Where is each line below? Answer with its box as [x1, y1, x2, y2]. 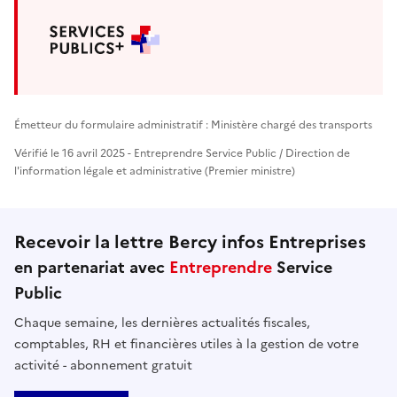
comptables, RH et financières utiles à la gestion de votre [14, 334, 359, 354]
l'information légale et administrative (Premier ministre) [14, 162, 295, 179]
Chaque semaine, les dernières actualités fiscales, [14, 313, 310, 332]
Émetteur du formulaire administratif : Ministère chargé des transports [14, 116, 372, 133]
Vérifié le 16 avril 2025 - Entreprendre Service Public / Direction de [14, 144, 350, 161]
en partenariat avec [14, 254, 169, 279]
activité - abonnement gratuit [14, 355, 192, 375]
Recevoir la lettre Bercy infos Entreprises [14, 228, 366, 255]
